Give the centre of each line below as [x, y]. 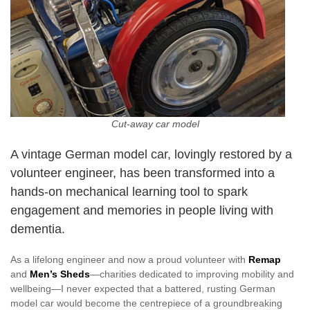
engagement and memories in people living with [142, 211]
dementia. [38, 229]
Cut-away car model [155, 124]
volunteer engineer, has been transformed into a [143, 173]
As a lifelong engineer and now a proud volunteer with [129, 260]
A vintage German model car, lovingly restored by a [151, 155]
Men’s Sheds [60, 274]
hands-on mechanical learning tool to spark [129, 192]
